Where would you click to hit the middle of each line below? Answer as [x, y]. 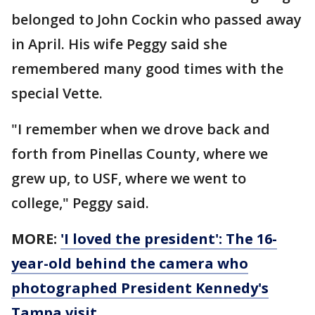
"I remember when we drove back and [141, 129]
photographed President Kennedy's [140, 288]
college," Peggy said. [82, 202]
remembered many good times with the [147, 68]
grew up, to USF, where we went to [129, 178]
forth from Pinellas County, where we [140, 153]
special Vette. [59, 93]
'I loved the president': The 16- [169, 238]
